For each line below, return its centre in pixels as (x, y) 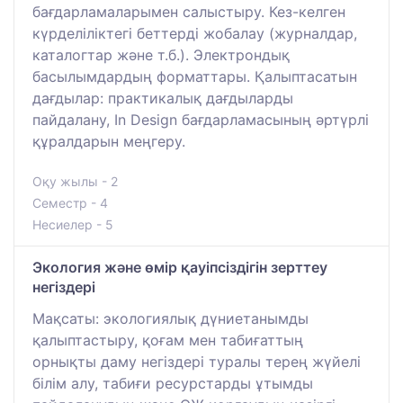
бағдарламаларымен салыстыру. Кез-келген (189, 11)
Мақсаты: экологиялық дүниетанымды (170, 318)
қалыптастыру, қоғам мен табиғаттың (168, 340)
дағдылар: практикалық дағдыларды (163, 98)
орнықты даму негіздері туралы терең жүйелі (197, 361)
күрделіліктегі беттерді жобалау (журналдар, (195, 33)
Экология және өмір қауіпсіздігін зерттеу (180, 267)
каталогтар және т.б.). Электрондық (161, 54)
